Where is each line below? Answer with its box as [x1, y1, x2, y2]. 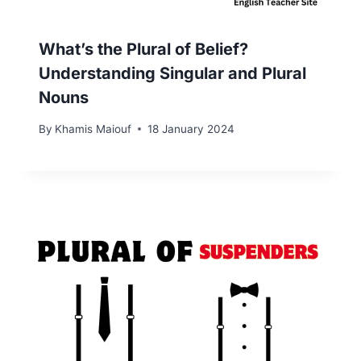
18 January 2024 [147, 122, 235, 135]
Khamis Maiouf [55, 122, 132, 135]
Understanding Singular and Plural [39, 63, 306, 83]
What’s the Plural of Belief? [39, 39, 248, 59]
